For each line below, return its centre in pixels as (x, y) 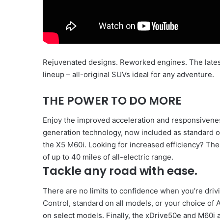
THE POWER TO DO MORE (112, 100)
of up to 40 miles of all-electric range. (108, 157)
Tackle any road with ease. (120, 171)
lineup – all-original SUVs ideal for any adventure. (128, 74)
